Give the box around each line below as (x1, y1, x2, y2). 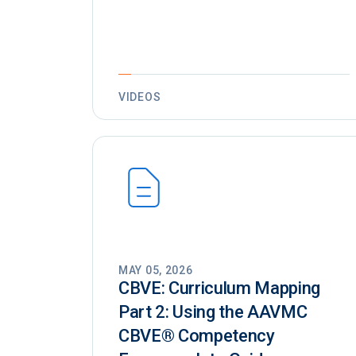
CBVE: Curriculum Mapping (118, 278, 321, 299)
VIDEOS (118, 91, 161, 104)
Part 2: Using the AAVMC (118, 302, 308, 323)
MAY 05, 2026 (118, 264, 193, 277)
